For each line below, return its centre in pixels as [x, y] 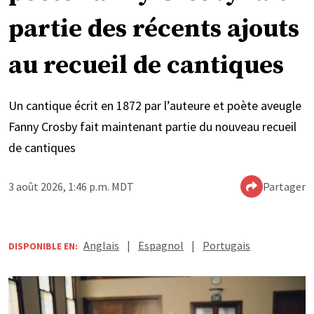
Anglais [101, 245]
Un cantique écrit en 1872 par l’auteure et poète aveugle [155, 105]
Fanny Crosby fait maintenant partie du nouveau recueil [152, 126]
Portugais [226, 245]
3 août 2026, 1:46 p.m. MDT [71, 186]
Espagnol [161, 245]
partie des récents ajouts [154, 29]
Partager [284, 186]
